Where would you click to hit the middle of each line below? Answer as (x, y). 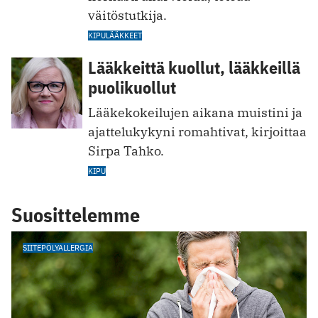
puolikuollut (132, 88)
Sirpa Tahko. (126, 151)
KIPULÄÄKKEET (115, 35)
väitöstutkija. (127, 16)
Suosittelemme (76, 215)
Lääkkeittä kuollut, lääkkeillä (194, 68)
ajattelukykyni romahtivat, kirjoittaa (197, 132)
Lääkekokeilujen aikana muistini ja (195, 113)
